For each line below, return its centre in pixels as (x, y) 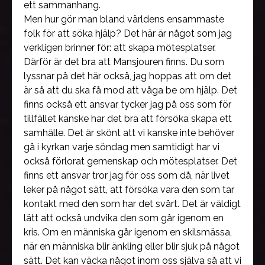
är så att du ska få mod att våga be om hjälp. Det (130, 90)
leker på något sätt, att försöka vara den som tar (129, 190)
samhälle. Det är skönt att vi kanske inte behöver (129, 133)
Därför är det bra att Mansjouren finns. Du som (124, 62)
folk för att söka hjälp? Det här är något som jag (128, 33)
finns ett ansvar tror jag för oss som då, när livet (127, 175)
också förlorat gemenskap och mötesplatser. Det (130, 161)
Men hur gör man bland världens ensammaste (124, 19)
